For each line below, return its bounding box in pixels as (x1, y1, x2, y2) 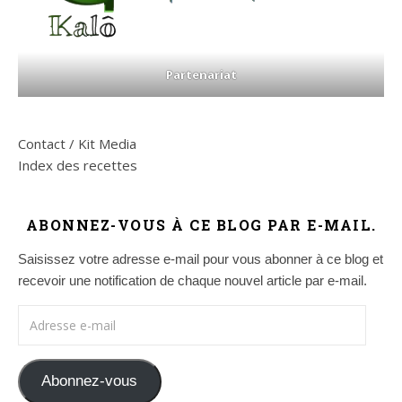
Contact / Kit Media (18, 135, 136, 153)
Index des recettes (18, 156, 137, 175)
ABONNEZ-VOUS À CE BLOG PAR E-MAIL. (25, 215, 377, 235)
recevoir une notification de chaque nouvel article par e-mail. (18, 273, 367, 289)
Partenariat (165, 66, 237, 83)
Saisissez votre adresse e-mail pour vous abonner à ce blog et (18, 251, 383, 267)
